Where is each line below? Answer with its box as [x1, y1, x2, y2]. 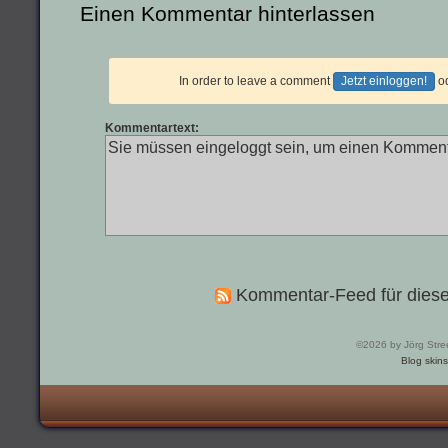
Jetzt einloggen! [341, 73, 427, 88]
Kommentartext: [105, 120, 200, 135]
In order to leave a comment [179, 73, 333, 88]
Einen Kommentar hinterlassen [80, 2, 375, 27]
